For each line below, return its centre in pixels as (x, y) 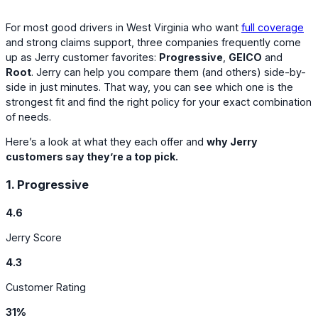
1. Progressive (47, 184)
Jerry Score (34, 237)
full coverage (273, 28)
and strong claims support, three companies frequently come (153, 43)
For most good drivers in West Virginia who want (124, 28)
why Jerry (232, 142)
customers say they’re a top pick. (92, 157)
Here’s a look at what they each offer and (106, 142)
